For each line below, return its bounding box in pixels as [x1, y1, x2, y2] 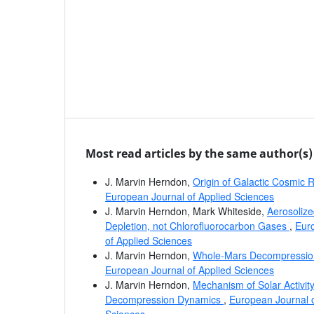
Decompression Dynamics [105, 292, 224, 306]
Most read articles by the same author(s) [86, 145, 313, 161]
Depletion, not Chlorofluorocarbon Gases [105, 218, 289, 233]
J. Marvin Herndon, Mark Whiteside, [105, 203, 267, 218]
